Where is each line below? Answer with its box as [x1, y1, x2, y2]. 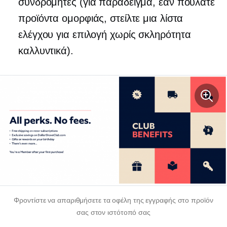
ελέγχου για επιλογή [18, 29, 110, 41]
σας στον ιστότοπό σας [77, 208, 150, 216]
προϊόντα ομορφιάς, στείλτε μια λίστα [18, 13, 183, 24]
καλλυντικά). [18, 45, 73, 57]
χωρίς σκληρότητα [110, 29, 191, 41]
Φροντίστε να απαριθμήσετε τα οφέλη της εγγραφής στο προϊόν [14, 196, 213, 204]
